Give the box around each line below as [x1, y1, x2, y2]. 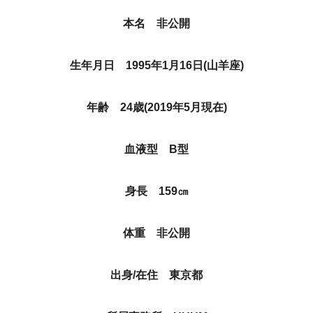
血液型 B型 [124, 143, 189, 155]
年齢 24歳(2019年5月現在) [86, 101, 227, 113]
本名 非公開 [123, 17, 190, 29]
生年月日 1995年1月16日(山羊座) [69, 59, 244, 71]
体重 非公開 [123, 227, 190, 239]
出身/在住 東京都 [110, 269, 203, 281]
